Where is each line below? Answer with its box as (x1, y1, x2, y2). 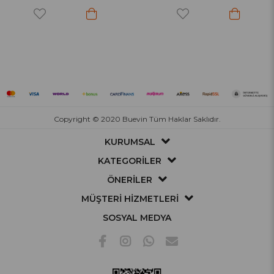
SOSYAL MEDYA (103, 212, 171, 224)
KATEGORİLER (98, 155, 161, 167)
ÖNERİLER (107, 174, 152, 186)
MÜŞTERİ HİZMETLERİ (81, 193, 179, 205)
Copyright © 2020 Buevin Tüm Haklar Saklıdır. (53, 114, 221, 124)
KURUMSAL (104, 136, 155, 148)
